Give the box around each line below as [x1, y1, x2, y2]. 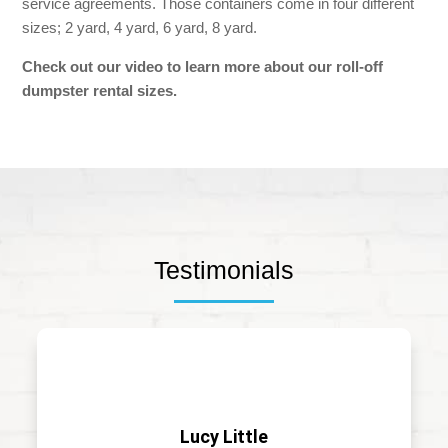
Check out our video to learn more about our [22, 57, 337, 75]
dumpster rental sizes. [22, 81, 178, 99]
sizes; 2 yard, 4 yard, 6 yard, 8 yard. [22, 18, 258, 36]
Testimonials [154, 255, 294, 284]
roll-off [336, 57, 384, 75]
